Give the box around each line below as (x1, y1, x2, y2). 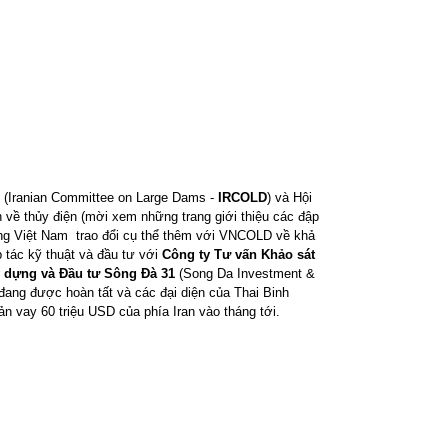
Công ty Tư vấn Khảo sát (162, 247, 315, 262)
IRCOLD (218, 190, 267, 205)
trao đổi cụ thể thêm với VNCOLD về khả (76, 228, 315, 243)
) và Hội (267, 190, 312, 205)
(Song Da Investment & (179, 266, 315, 281)
